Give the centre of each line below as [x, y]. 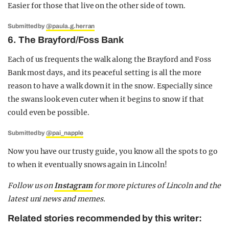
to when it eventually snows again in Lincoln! [87, 164]
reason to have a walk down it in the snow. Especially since [110, 86]
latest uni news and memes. [56, 199]
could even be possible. [49, 112]
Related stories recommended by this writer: [105, 218]
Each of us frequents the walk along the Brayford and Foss [109, 59]
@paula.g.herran [71, 26]
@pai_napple [65, 133]
